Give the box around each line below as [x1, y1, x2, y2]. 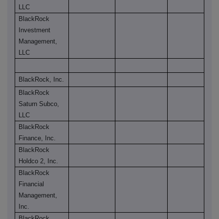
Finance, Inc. [19, 134, 56, 142]
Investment [19, 26, 51, 34]
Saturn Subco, [19, 100, 60, 108]
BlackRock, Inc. [19, 76, 65, 84]
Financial [19, 180, 44, 188]
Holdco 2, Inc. [19, 157, 59, 165]
